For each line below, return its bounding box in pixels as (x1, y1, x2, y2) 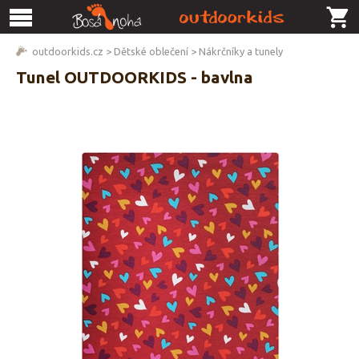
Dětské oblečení (114, 46, 188, 57)
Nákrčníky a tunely (199, 46, 283, 57)
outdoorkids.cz (32, 46, 103, 57)
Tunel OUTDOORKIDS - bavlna (16, 67, 253, 87)
